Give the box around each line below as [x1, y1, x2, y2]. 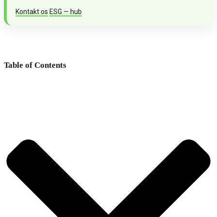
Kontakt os [15, 8, 48, 16]
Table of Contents [4, 61, 66, 70]
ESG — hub [49, 8, 82, 16]
